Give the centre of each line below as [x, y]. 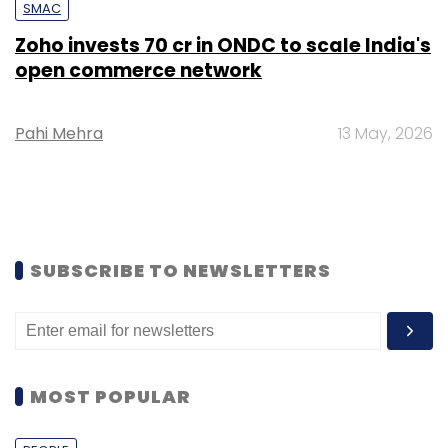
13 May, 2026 [385, 133]
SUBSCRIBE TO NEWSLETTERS [180, 270]
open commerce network [138, 70]
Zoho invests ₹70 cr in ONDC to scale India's [223, 45]
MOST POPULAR [110, 396]
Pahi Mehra [59, 133]
